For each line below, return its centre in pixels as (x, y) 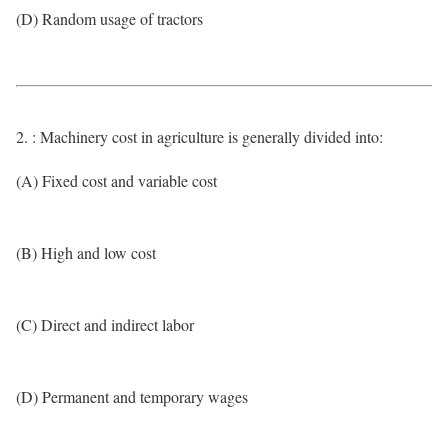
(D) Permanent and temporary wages (132, 396)
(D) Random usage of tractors (109, 18)
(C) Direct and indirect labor (105, 324)
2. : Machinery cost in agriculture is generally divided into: (199, 136)
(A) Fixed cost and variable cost (116, 180)
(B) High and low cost (86, 252)
